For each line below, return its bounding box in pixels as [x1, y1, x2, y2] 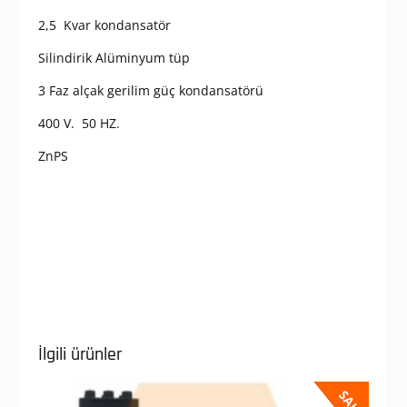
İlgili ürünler [37, 342, 122, 367]
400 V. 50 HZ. [37, 114, 120, 133]
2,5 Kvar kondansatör [37, 16, 171, 35]
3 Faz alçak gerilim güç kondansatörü [37, 82, 263, 100]
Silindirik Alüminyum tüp [37, 49, 190, 67]
